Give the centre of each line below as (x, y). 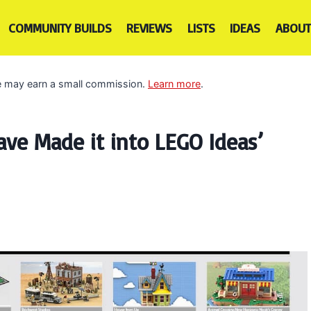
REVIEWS (150, 28)
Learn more (174, 83)
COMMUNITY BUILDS (60, 28)
